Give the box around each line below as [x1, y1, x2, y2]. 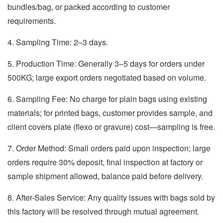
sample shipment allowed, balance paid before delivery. [7, 170, 203, 182]
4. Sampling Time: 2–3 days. [7, 36, 108, 48]
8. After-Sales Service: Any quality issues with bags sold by [7, 192, 215, 203]
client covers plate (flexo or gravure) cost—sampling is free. [7, 121, 215, 132]
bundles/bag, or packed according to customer [7, 1, 170, 12]
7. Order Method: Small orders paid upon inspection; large [7, 142, 211, 154]
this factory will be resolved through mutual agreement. [7, 206, 199, 217]
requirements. [7, 15, 56, 26]
